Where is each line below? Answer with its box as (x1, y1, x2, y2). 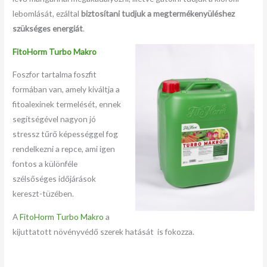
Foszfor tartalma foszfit (13, 69, 97, 80)
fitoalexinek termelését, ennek (13, 99, 122, 110)
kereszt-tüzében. (13, 188, 74, 199)
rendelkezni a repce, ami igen (13, 144, 116, 154)
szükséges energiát (13, 23, 83, 34)
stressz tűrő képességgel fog (13, 129, 119, 139)
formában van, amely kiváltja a (13, 84, 120, 95)
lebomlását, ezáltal (13, 8, 82, 19)
